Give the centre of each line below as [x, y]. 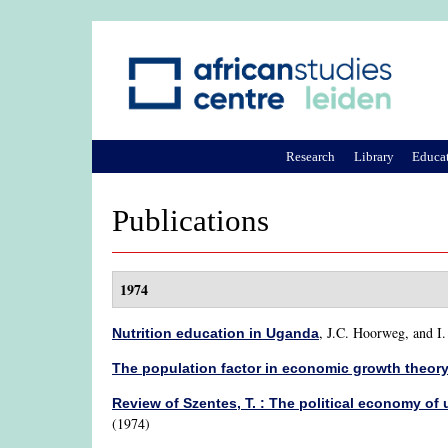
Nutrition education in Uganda [215, 333]
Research [311, 156]
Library [373, 156]
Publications [190, 221]
